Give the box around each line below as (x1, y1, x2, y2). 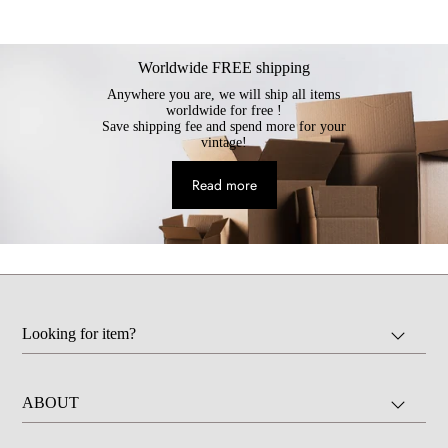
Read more (191, 174, 257, 195)
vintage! (200, 134, 247, 150)
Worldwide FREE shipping (138, 58, 310, 76)
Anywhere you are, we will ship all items (107, 86, 341, 102)
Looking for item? (22, 324, 137, 342)
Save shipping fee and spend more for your (101, 118, 346, 134)
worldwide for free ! (165, 102, 282, 118)
